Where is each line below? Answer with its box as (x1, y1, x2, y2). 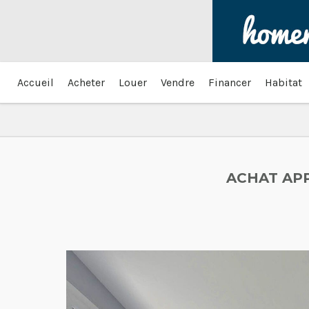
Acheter (68, 75, 105, 89)
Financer (208, 75, 251, 89)
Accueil (17, 75, 54, 89)
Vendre (161, 75, 195, 89)
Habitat (265, 75, 302, 89)
